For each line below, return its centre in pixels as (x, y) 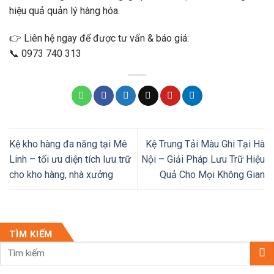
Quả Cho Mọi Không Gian (212, 174)
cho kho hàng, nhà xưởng (61, 174)
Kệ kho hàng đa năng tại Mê (68, 144)
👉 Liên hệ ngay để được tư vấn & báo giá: (99, 39)
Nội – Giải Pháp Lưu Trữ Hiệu (203, 159)
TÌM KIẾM (31, 234)
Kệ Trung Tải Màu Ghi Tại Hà (205, 144)
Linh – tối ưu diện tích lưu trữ (70, 159)
